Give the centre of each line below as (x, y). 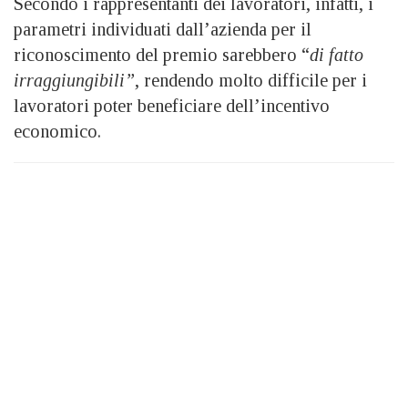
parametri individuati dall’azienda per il (163, 29)
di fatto (337, 54)
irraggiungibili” (74, 80)
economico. (57, 131)
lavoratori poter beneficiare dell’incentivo (172, 105)
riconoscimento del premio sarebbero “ (162, 54)
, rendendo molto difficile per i (251, 80)
